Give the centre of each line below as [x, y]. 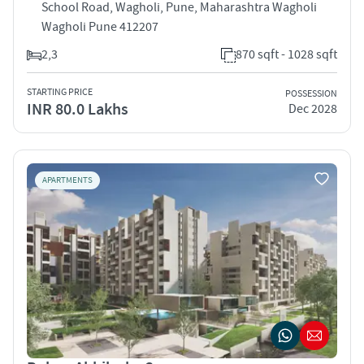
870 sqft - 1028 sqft [286, 54]
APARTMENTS [67, 180]
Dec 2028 [313, 109]
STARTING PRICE [60, 92]
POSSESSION [311, 94]
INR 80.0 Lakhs [78, 109]
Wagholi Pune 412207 [100, 26]
